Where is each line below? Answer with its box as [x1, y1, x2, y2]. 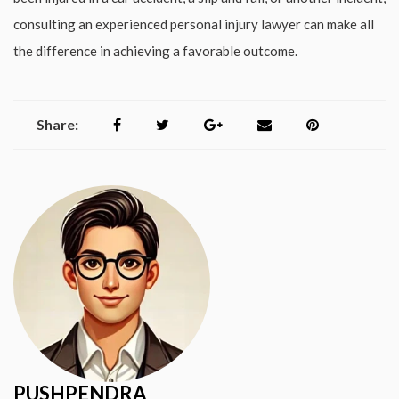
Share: [37, 115, 78, 133]
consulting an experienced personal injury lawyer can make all [13, 15, 374, 32]
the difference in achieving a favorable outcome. [13, 42, 297, 59]
